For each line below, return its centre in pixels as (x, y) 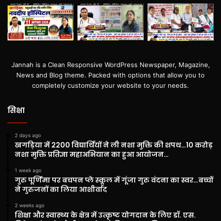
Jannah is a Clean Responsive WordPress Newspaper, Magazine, (110, 64)
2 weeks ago (30, 205)
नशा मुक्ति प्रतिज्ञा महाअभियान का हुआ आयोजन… (92, 154)
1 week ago (28, 170)
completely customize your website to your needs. (110, 85)
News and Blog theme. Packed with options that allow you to (110, 75)
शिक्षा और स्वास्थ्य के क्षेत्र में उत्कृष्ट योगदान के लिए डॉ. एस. (105, 215)
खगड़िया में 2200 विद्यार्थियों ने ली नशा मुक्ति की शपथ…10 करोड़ (114, 145)
